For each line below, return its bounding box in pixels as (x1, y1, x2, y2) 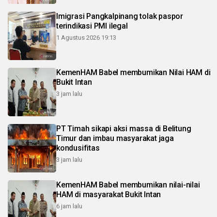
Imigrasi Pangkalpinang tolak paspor (56, 12, 183, 21)
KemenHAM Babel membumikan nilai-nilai (56, 180, 200, 190)
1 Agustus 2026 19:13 (56, 34, 116, 42)
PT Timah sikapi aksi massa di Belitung (56, 124, 191, 134)
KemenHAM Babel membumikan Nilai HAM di (56, 68, 211, 77)
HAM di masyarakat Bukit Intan (56, 190, 161, 200)
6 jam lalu (56, 202, 82, 210)
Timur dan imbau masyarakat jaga (56, 134, 174, 143)
